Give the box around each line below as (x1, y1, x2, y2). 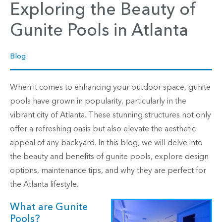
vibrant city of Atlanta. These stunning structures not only (10, 110, 211, 121)
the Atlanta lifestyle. (10, 179, 78, 190)
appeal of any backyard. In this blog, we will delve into (10, 137, 203, 149)
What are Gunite (10, 200, 88, 214)
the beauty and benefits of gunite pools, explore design (10, 151, 209, 163)
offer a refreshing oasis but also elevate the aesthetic (10, 123, 196, 135)
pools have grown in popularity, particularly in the (10, 96, 186, 107)
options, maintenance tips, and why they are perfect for (10, 165, 206, 176)
